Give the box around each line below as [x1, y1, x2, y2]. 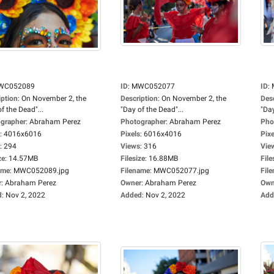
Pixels [120, 130, 140, 138]
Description [120, 94, 158, 103]
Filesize [120, 154, 145, 163]
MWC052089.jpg [13, 166, 69, 175]
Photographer [120, 117, 166, 126]
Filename [120, 166, 150, 175]
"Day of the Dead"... [120, 105, 183, 114]
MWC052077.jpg [154, 166, 209, 175]
